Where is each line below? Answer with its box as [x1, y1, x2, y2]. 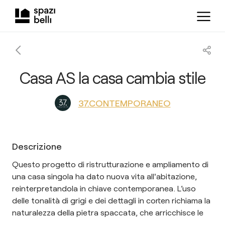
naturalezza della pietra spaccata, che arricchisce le [12, 207, 203, 217]
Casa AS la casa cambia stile [20, 68, 205, 87]
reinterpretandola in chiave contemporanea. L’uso [12, 183, 196, 193]
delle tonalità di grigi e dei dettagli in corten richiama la [12, 195, 210, 205]
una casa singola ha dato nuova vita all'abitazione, [12, 171, 197, 181]
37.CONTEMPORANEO [78, 97, 171, 108]
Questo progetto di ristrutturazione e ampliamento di [12, 159, 208, 169]
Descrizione [12, 141, 62, 152]
